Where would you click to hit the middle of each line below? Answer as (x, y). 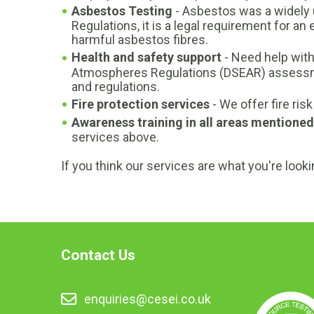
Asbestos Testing (122, 11)
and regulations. (116, 86)
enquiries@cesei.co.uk (148, 299)
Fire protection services (141, 104)
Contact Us (98, 255)
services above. (115, 137)
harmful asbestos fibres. (140, 40)
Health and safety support (146, 57)
